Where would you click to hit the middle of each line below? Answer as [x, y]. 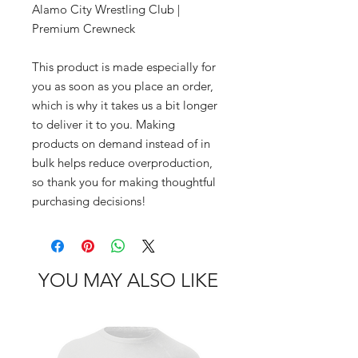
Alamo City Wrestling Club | [106, 9]
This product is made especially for [124, 67]
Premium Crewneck [84, 28]
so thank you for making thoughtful [124, 182]
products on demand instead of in [121, 143]
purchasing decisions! [89, 201]
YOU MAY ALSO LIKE [128, 280]
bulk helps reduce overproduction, [122, 163]
